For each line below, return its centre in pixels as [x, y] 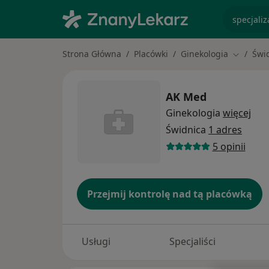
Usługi [96, 242]
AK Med [186, 96]
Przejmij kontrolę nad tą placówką [170, 194]
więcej [237, 113]
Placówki [151, 54]
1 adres [225, 129]
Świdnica [187, 129]
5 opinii [229, 146]
